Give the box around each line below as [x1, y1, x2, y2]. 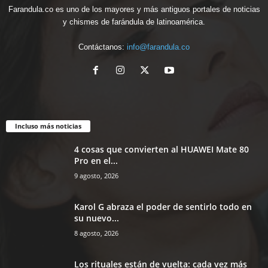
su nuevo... [74, 212, 119, 224]
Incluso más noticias [15, 121, 81, 131]
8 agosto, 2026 [74, 229, 118, 238]
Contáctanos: [78, 42, 127, 52]
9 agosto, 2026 [74, 171, 118, 181]
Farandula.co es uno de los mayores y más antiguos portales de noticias [8, 5, 260, 14]
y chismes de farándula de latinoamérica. [63, 17, 205, 27]
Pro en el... [74, 155, 118, 167]
